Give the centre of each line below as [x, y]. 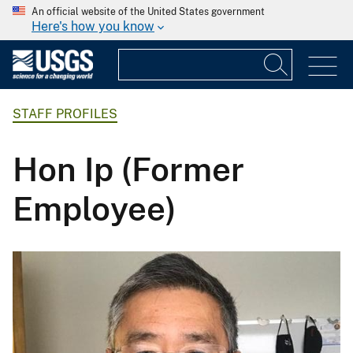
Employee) [95, 208]
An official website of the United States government [148, 12]
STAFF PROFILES [65, 114]
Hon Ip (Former [128, 169]
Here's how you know [93, 26]
